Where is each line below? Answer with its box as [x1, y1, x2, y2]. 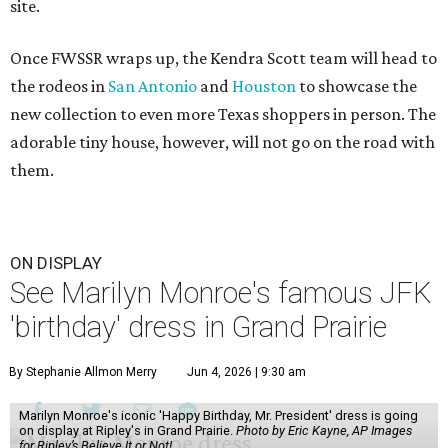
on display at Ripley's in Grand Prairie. [18, 423, 236, 439]
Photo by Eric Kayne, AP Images [235, 423, 412, 439]
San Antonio [108, 76, 197, 97]
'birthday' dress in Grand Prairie [10, 310, 387, 345]
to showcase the [296, 76, 417, 97]
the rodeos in [10, 76, 108, 97]
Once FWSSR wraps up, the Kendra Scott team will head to [10, 48, 437, 69]
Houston [232, 76, 296, 97]
